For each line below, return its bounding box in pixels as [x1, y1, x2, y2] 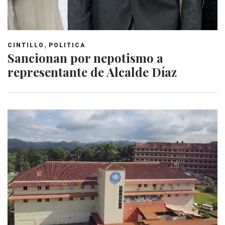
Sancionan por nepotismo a [8, 50, 163, 66]
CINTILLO [8, 42, 44, 49]
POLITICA [49, 42, 85, 49]
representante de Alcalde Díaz [8, 64, 177, 80]
